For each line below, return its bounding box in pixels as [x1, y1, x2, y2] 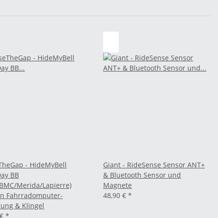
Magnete [103, 181, 132, 190]
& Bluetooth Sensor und [103, 170, 181, 180]
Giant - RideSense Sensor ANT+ [103, 160, 205, 169]
